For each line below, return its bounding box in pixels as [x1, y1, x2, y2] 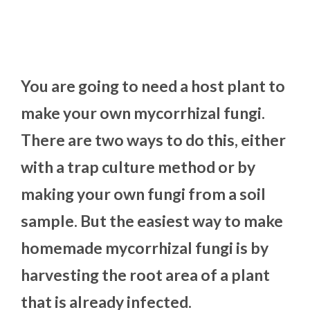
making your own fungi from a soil [21, 184, 266, 204]
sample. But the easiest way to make [21, 211, 283, 231]
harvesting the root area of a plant [21, 265, 270, 285]
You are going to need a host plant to [21, 76, 285, 96]
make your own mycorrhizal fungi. [21, 103, 265, 123]
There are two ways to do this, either [21, 130, 286, 150]
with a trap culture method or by [21, 157, 255, 177]
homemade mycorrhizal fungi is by [21, 238, 268, 258]
